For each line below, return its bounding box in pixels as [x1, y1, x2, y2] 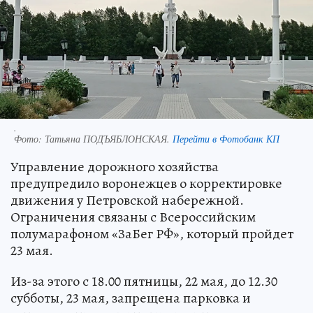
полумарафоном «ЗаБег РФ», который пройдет [10, 224, 293, 244]
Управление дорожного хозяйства [10, 157, 219, 177]
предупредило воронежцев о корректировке [10, 174, 282, 194]
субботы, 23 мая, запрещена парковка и [10, 289, 251, 308]
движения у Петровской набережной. [10, 191, 244, 210]
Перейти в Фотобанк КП [173, 132, 279, 146]
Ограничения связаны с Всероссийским [10, 208, 256, 227]
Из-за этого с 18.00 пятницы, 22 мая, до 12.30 [10, 272, 277, 291]
